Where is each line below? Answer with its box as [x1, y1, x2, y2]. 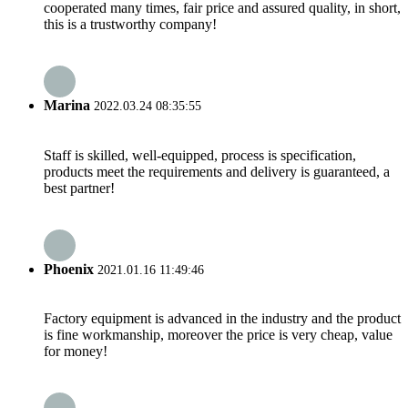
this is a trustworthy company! [44, 15, 217, 32]
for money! [44, 343, 107, 360]
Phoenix [44, 260, 94, 277]
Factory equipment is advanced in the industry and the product [44, 311, 401, 327]
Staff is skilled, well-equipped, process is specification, [44, 147, 356, 163]
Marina [44, 97, 90, 114]
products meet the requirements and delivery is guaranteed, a [44, 163, 390, 179]
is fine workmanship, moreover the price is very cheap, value [44, 327, 393, 343]
